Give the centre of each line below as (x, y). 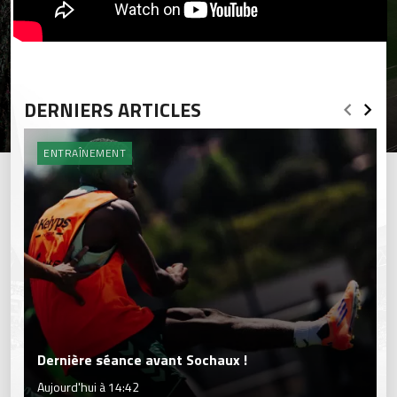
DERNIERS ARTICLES (113, 109)
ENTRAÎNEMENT (85, 152)
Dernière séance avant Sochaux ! (142, 360)
